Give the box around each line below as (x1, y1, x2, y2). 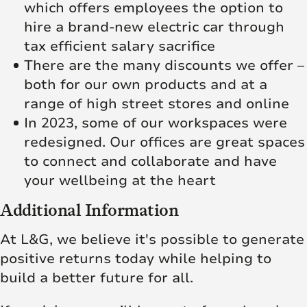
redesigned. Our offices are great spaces (24, 132, 305, 151)
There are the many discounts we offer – (24, 56, 304, 75)
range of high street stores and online (24, 94, 289, 113)
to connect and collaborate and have (24, 151, 277, 171)
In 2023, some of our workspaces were (24, 113, 287, 132)
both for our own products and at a (24, 75, 267, 94)
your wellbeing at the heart (24, 171, 216, 190)
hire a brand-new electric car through (24, 17, 284, 36)
